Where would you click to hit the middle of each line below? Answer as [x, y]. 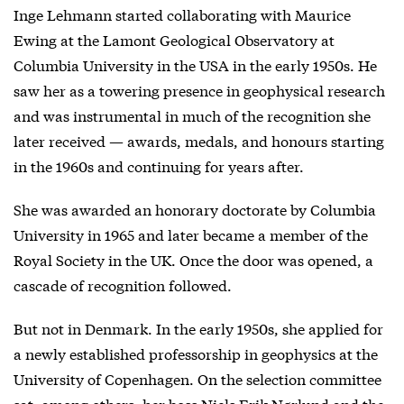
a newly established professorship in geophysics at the [196, 353]
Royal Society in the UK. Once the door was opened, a [193, 260]
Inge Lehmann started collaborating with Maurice [182, 14]
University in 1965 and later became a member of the [191, 234]
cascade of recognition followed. [123, 285]
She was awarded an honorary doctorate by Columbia [195, 209]
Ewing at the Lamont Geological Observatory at [174, 40]
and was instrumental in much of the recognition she [192, 115]
